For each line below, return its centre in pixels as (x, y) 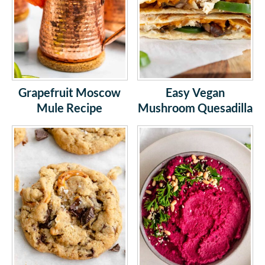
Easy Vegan (195, 92)
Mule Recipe (70, 107)
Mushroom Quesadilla (195, 107)
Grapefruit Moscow (70, 92)
